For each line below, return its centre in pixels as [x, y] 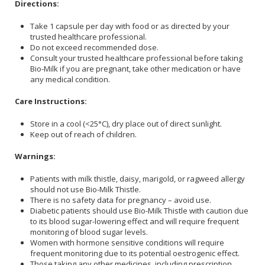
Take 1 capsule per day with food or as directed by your [130, 26]
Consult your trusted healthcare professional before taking [136, 58]
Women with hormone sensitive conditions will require [127, 242]
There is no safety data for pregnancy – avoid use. [121, 200]
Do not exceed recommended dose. [94, 47]
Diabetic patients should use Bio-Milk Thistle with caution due [139, 210]
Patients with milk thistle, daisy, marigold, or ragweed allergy [138, 178]
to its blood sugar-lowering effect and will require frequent [135, 221]
